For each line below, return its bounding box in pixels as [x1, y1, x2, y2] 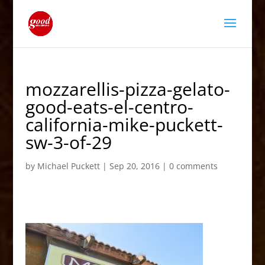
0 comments [169, 160, 218, 172]
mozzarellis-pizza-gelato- [25, 77, 230, 101]
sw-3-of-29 [25, 130, 112, 154]
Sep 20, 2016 [109, 160, 160, 172]
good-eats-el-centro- [25, 95, 193, 119]
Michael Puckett [37, 160, 100, 172]
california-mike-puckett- [25, 112, 223, 137]
